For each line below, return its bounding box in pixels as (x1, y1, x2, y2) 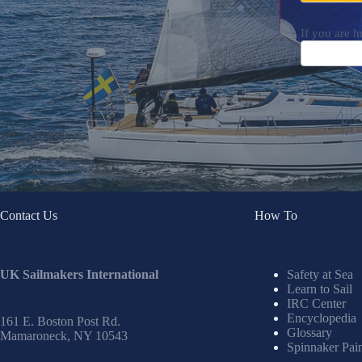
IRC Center (286, 297, 346, 310)
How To (254, 208, 297, 223)
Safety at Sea (286, 267, 353, 281)
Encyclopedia (286, 311, 356, 325)
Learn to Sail (286, 282, 352, 296)
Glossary (286, 326, 332, 339)
